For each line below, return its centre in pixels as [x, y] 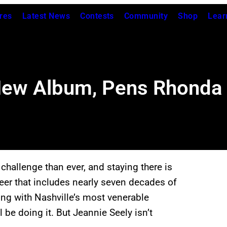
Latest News [46, 16]
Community [146, 16]
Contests [97, 16]
